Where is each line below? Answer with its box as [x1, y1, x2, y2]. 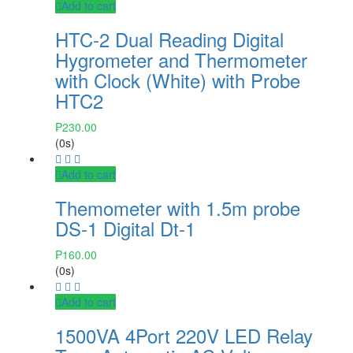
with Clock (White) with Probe [55, 65, 300, 94]
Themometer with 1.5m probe [55, 193, 300, 221]
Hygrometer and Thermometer [55, 45, 307, 73]
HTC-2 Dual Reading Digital [55, 24, 284, 53]
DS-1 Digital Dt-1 [55, 214, 195, 242]
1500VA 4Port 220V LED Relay [55, 321, 313, 349]
